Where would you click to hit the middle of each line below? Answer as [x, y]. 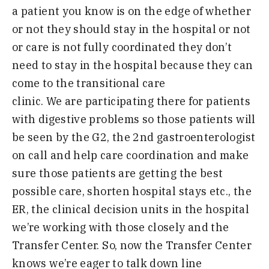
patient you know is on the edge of [112, 11]
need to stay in [51, 65]
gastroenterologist [206, 137]
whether [228, 11]
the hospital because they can [173, 65]
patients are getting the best [147, 173]
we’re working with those [79, 227]
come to [33, 83]
